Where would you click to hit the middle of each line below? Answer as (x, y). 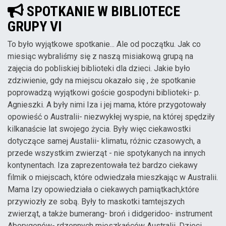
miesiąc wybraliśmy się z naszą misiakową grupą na (100, 56)
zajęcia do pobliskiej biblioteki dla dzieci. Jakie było (99, 68)
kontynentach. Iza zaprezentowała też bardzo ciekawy (103, 165)
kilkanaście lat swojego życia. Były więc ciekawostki (99, 129)
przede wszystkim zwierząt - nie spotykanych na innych (106, 153)
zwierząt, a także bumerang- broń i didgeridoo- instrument (110, 213)
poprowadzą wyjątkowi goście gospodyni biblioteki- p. (104, 92)
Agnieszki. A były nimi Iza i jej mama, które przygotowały (107, 104)
